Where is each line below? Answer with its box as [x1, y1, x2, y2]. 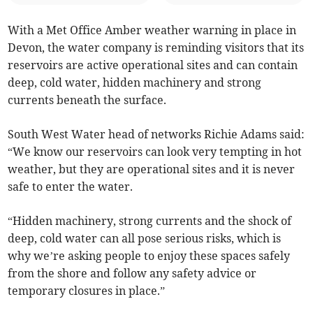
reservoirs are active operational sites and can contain [8, 57, 298, 72]
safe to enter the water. [8, 179, 133, 194]
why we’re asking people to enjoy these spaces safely [8, 248, 291, 263]
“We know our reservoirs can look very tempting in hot [8, 144, 303, 159]
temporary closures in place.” [8, 283, 166, 298]
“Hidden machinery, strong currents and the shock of [8, 213, 292, 228]
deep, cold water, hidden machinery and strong [8, 75, 262, 89]
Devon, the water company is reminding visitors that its [8, 40, 305, 54]
